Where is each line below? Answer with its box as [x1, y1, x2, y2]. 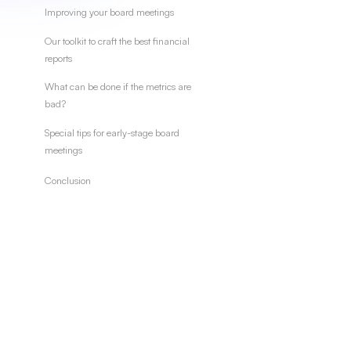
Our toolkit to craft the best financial [44, 34, 190, 47]
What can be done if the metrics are [44, 80, 191, 93]
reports [44, 51, 72, 64]
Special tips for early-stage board [44, 125, 179, 139]
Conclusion [44, 173, 91, 186]
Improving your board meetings [44, 5, 174, 18]
